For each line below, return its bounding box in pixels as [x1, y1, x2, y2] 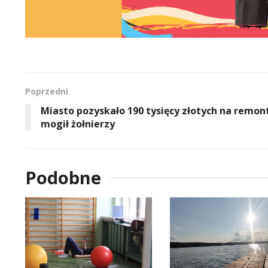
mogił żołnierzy [41, 117, 115, 130]
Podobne [25, 165, 101, 189]
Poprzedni [25, 85, 68, 97]
